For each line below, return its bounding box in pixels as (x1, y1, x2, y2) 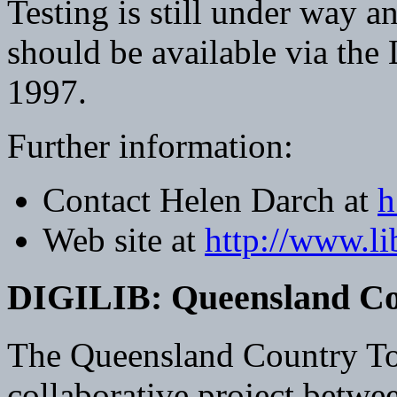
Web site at (43, 221, 205, 260)
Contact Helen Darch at (43, 181, 378, 220)
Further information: (7, 127, 293, 166)
